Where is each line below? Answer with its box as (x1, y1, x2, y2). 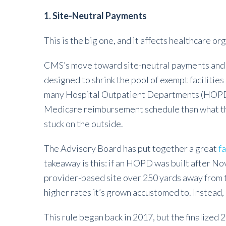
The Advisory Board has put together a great (44, 143, 218, 154)
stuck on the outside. (44, 118, 123, 129)
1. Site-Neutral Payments (44, 10, 147, 21)
